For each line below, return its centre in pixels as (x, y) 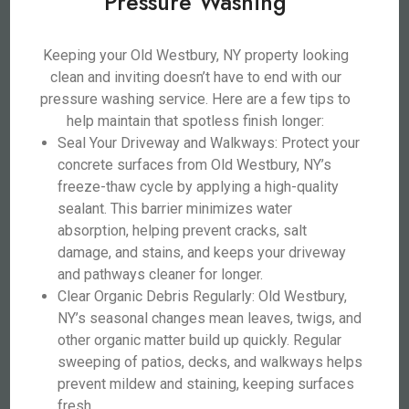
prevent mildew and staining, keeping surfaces (206, 384)
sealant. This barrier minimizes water (175, 209)
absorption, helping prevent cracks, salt (183, 231)
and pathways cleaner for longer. (161, 274)
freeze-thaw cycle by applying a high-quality (199, 187)
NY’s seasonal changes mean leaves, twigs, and (210, 318)
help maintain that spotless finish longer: (196, 121)
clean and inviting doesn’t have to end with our (195, 77)
